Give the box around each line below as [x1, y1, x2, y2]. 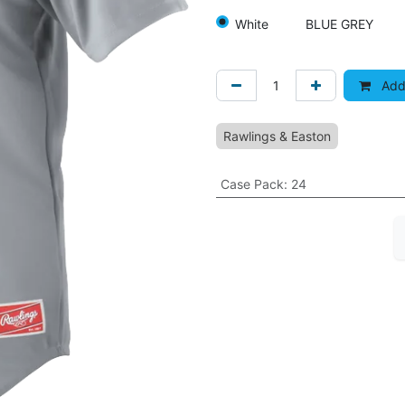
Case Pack [220, 176, 284, 193]
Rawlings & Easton [223, 128, 331, 145]
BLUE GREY [306, 15, 373, 32]
